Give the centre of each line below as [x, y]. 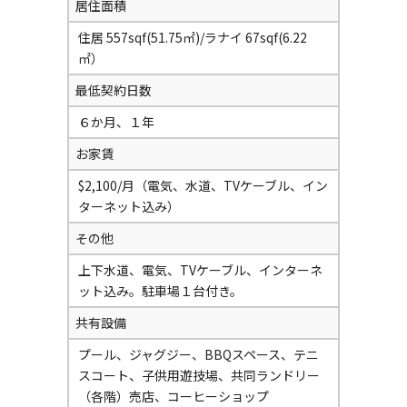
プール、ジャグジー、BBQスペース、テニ [199, 354]
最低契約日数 [114, 90]
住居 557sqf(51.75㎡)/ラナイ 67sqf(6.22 [193, 37]
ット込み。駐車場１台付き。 [160, 291]
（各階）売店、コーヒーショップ [174, 396]
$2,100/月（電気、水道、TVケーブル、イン [203, 185]
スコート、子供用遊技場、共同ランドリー [199, 375]
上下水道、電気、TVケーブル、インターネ [200, 270]
